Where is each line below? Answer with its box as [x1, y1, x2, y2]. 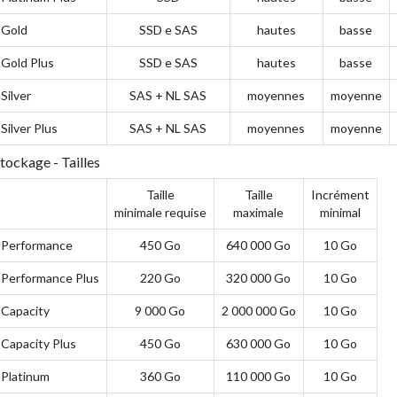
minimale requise [113, 205, 206, 220]
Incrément [310, 187, 370, 202]
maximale [233, 205, 284, 220]
